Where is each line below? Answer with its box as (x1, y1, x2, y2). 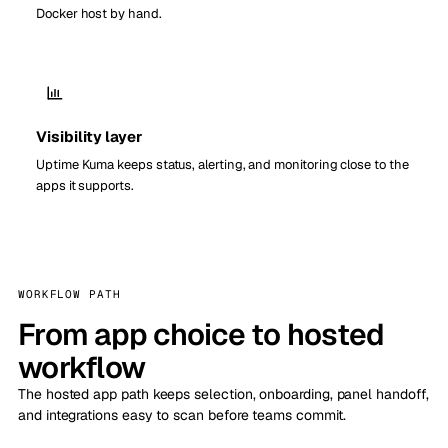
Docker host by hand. (36, 5, 162, 23)
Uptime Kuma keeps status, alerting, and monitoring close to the (36, 156, 409, 174)
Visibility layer (36, 127, 142, 147)
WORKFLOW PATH (18, 287, 121, 302)
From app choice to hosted (18, 315, 385, 355)
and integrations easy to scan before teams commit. (18, 406, 346, 425)
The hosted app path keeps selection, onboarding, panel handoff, (18, 385, 429, 404)
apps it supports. (36, 177, 134, 195)
